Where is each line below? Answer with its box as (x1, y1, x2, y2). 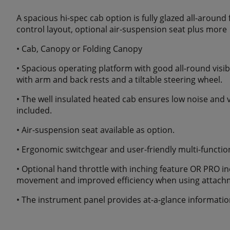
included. (16, 105, 52, 117)
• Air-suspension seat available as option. (16, 124, 175, 136)
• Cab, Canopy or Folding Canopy (16, 43, 142, 55)
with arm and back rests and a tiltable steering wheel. (16, 74, 222, 86)
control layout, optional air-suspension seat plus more (16, 24, 227, 35)
